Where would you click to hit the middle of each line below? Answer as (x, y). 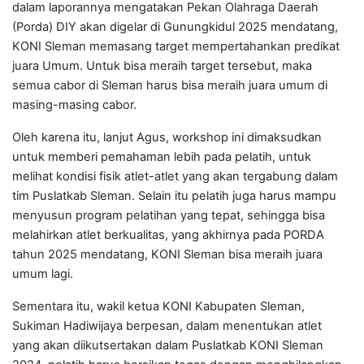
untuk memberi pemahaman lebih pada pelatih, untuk (162, 157)
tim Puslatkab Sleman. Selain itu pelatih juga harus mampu (174, 196)
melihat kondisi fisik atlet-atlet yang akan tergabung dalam (175, 177)
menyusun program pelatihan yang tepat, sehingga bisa (169, 216)
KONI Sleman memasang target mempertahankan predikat (176, 47)
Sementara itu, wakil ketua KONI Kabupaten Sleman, (158, 307)
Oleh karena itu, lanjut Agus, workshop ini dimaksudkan (167, 138)
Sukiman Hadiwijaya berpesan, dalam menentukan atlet (167, 326)
